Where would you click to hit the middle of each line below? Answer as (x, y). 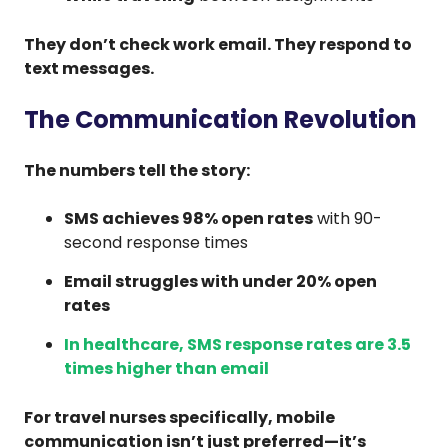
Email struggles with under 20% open (220, 281)
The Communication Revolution (220, 119)
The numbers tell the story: (137, 170)
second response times (156, 242)
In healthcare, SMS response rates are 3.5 (237, 344)
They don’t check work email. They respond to (218, 44)
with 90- (347, 218)
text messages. (89, 68)
